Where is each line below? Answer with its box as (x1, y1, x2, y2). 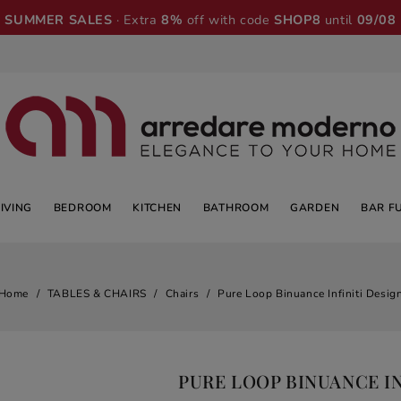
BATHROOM (202, 200, 269, 215)
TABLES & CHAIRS (47, 286, 147, 301)
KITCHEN (132, 200, 183, 215)
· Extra (112, 11, 162, 29)
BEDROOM (53, 200, 112, 215)
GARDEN (290, 200, 340, 215)
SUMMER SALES (4, 11, 113, 29)
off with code (183, 11, 275, 29)
